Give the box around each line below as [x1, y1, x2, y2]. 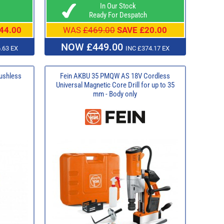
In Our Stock [94, 1, 136, 10]
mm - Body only [93, 89, 137, 98]
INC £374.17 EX [125, 44, 169, 52]
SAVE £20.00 [117, 24, 167, 35]
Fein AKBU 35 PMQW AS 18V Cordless [60, 71, 170, 80]
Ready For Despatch [83, 10, 147, 19]
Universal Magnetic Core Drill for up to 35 [55, 80, 174, 89]
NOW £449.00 [60, 40, 125, 53]
